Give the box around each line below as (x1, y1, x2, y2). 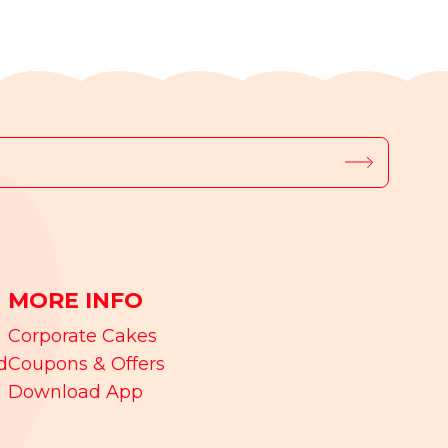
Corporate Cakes (8, 325, 158, 348)
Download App (8, 381, 144, 404)
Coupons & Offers (8, 353, 166, 376)
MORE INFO (8, 287, 144, 315)
